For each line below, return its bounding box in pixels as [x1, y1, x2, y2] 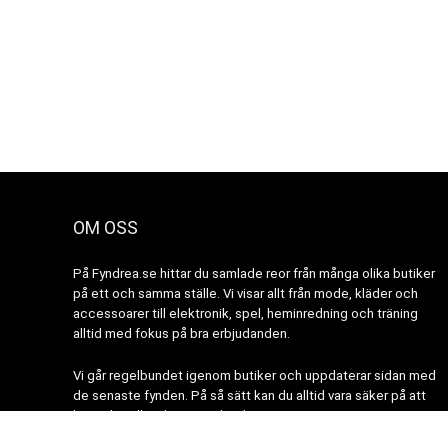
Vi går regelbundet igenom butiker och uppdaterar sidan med [72, 367, 436, 383]
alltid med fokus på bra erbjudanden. [72, 325, 290, 341]
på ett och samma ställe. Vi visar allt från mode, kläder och [72, 285, 418, 301]
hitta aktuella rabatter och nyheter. [72, 407, 277, 423]
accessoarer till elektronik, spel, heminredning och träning [72, 305, 418, 321]
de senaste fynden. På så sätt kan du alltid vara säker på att [72, 387, 426, 403]
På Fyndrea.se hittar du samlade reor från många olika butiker [72, 265, 435, 281]
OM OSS [72, 216, 138, 238]
